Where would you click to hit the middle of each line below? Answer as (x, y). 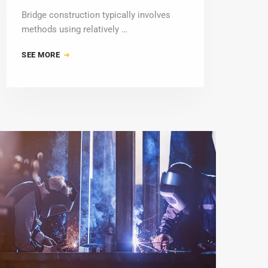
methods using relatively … (74, 29)
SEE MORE (42, 54)
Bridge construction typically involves (96, 15)
